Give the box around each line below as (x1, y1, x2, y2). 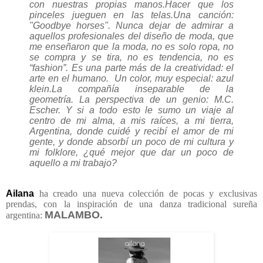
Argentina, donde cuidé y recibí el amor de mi (29, 126, 234, 137)
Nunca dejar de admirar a (116, 21, 234, 31)
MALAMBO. (45, 208, 103, 221)
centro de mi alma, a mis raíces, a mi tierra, (29, 116, 234, 126)
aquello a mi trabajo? (29, 158, 117, 168)
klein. (29, 84, 52, 95)
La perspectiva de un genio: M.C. (79, 95, 234, 105)
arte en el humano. (29, 73, 114, 84)
